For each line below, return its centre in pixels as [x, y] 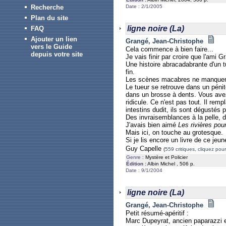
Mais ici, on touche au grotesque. [174, 132]
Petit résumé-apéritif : [157, 213]
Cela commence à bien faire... [169, 49]
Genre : [135, 157]
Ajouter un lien [54, 39]
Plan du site [49, 18]
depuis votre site [56, 54]
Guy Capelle [145, 149]
